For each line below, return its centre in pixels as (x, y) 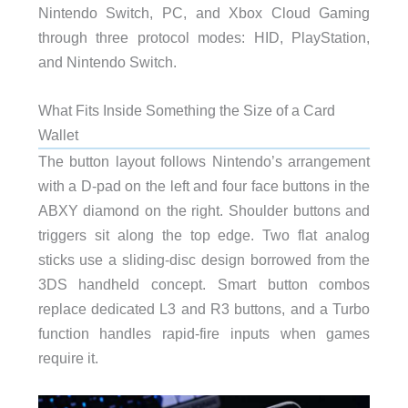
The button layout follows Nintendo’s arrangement (204, 162)
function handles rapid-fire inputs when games (204, 334)
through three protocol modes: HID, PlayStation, (204, 38)
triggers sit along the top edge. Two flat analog (204, 235)
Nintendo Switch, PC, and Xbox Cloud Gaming (204, 13)
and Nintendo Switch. (107, 62)
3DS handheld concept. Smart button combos (204, 285)
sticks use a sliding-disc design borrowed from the (204, 260)
